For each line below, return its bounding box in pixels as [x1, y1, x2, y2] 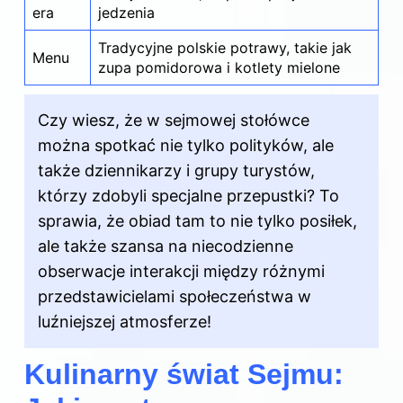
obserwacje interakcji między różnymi [38, 261, 325, 281]
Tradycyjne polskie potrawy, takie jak [98, 38, 352, 57]
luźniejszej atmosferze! [38, 311, 211, 331]
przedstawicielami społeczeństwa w [38, 286, 311, 306]
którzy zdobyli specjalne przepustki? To [38, 185, 339, 205]
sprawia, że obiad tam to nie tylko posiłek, [38, 210, 357, 230]
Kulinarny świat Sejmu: [24, 357, 344, 390]
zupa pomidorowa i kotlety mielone [98, 58, 340, 76]
